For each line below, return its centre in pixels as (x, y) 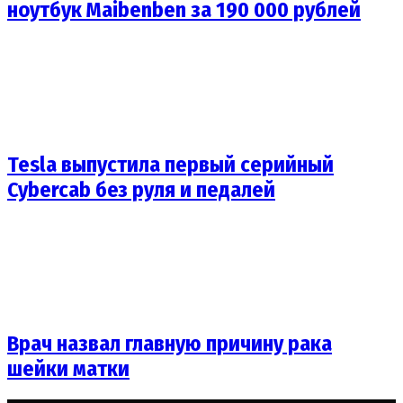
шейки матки (68, 369)
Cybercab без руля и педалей (141, 189)
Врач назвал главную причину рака (170, 344)
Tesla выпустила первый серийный (170, 164)
